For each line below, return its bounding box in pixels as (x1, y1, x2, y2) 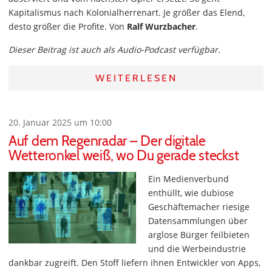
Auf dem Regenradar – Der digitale (8, 132, 206, 149)
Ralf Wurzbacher (127, 21, 195, 32)
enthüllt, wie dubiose (148, 187, 234, 199)
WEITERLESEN (95, 72, 177, 84)
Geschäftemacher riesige (148, 201, 250, 212)
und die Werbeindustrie (148, 243, 246, 254)
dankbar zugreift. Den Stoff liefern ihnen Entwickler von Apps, (8, 257, 260, 268)
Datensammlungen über (148, 215, 248, 226)
